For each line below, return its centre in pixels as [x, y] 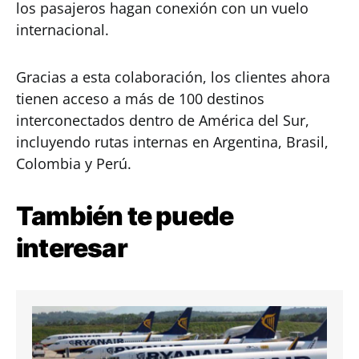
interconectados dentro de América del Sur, [163, 120]
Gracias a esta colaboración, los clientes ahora [173, 77]
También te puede [125, 216]
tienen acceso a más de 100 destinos [140, 99]
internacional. [63, 30]
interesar [72, 248]
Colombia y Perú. [74, 163]
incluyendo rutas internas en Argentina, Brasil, [172, 142]
